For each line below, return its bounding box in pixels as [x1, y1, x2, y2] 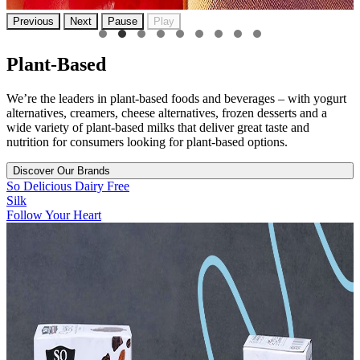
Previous [13, 15, 54, 28]
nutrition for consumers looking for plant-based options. [6, 134, 288, 149]
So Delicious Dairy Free [6, 178, 129, 193]
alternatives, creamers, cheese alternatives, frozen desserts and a [6, 105, 327, 120]
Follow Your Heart [6, 207, 101, 222]
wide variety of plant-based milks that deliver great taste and [6, 120, 309, 134]
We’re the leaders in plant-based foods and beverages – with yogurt [6, 91, 346, 105]
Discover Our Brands [13, 164, 110, 177]
